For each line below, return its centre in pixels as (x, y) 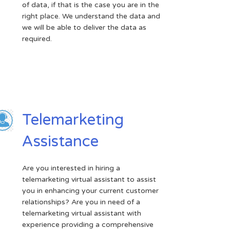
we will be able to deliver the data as (84, 27)
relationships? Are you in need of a (81, 202)
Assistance (61, 141)
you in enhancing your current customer (91, 190)
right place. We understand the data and (91, 16)
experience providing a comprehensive (88, 224)
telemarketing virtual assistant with (82, 213)
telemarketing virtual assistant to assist (89, 179)
